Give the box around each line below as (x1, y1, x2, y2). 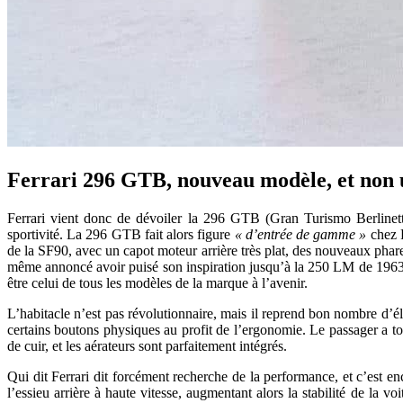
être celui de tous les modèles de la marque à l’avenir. (7, 274, 308, 291)
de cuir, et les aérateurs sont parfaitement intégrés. (7, 337, 287, 354)
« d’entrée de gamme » (234, 226, 367, 242)
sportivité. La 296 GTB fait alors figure (7, 226, 235, 242)
